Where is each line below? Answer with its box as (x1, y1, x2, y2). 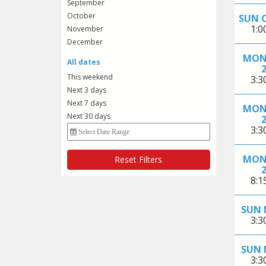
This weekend (67, 72, 113, 83)
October (67, 11, 96, 21)
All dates (67, 57, 100, 68)
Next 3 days (67, 85, 106, 96)
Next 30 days (67, 111, 110, 122)
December (67, 37, 103, 47)
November (67, 24, 103, 34)
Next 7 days (67, 98, 106, 109)
